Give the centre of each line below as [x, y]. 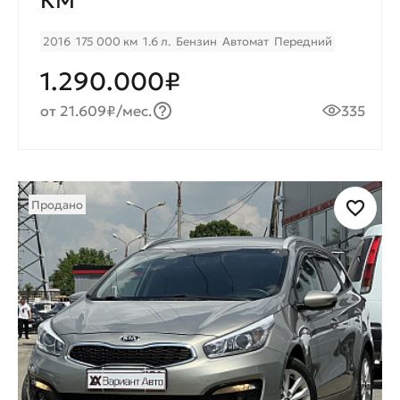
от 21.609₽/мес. [96, 111]
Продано [57, 205]
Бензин [196, 42]
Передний [303, 42]
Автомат [246, 42]
